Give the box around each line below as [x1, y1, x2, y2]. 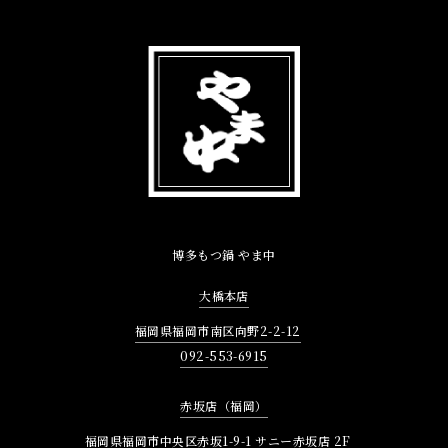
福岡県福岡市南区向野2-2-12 [134, 322, 301, 340]
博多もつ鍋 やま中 [172, 246, 276, 264]
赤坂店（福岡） [180, 397, 268, 415]
